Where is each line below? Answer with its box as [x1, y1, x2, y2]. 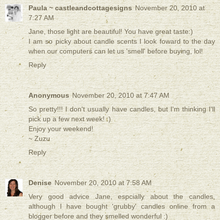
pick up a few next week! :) [28, 114, 111, 123]
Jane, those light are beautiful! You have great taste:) [28, 27, 193, 35]
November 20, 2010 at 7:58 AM [55, 178, 152, 187]
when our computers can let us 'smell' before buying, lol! [28, 47, 203, 55]
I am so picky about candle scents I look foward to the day [28, 37, 215, 45]
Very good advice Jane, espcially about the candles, [28, 192, 215, 200]
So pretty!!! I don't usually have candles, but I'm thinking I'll [28, 105, 215, 113]
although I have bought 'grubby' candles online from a [28, 202, 215, 210]
